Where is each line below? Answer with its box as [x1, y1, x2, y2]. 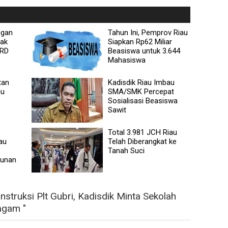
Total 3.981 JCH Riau [108, 127, 178, 137]
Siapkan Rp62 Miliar [108, 37, 173, 46]
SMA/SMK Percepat [108, 87, 175, 96]
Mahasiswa [108, 55, 146, 65]
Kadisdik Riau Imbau [108, 77, 175, 87]
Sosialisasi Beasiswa [108, 96, 178, 105]
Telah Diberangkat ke [108, 136, 177, 146]
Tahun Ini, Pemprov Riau [108, 27, 188, 37]
